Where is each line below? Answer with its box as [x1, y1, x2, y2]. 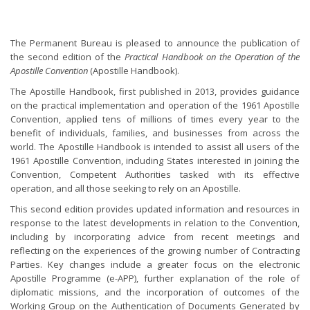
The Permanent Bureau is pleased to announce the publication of [10, 37, 300, 49]
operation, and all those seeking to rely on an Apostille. [10, 182, 241, 194]
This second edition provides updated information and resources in [10, 203, 300, 215]
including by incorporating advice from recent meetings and [10, 230, 300, 243]
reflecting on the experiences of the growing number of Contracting [10, 244, 300, 257]
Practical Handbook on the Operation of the [125, 51, 300, 63]
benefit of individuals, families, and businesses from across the [10, 127, 300, 139]
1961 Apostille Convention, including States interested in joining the [10, 154, 300, 167]
